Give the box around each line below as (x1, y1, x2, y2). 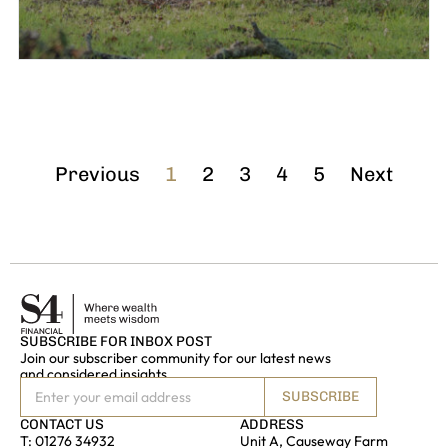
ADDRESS (239, 416, 304, 434)
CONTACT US (20, 416, 104, 434)
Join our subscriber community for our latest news (20, 349, 331, 368)
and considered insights (20, 365, 167, 384)
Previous (55, 162, 140, 187)
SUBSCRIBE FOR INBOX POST (20, 333, 212, 351)
